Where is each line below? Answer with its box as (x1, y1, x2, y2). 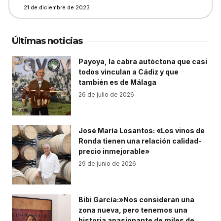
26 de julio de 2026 (78, 91, 134, 98)
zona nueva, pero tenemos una (78, 206, 187, 214)
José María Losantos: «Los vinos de (78, 126, 205, 135)
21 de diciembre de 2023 (24, 4, 90, 11)
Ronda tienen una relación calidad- (78, 137, 202, 145)
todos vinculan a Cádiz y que (78, 68, 179, 76)
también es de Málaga (78, 78, 156, 86)
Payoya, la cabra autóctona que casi (78, 57, 207, 66)
